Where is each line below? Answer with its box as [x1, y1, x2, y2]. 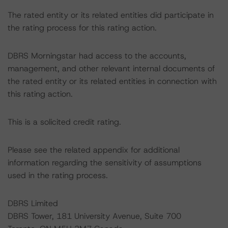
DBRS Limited [8, 198, 58, 209]
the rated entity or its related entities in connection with [8, 76, 217, 87]
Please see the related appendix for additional [8, 145, 180, 155]
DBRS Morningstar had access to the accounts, [8, 50, 186, 61]
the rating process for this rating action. [8, 22, 157, 33]
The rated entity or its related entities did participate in [8, 10, 214, 20]
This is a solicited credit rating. [8, 117, 121, 127]
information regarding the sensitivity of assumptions [8, 157, 202, 168]
